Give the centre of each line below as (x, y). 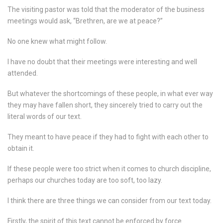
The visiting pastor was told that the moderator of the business (106, 10)
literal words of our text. (45, 117)
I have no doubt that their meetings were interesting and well (102, 62)
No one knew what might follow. (57, 42)
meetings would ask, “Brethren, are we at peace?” (85, 21)
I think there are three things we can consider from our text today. (110, 201)
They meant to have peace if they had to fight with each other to (108, 137)
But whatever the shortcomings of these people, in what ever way (110, 94)
